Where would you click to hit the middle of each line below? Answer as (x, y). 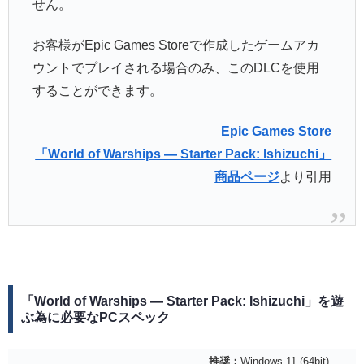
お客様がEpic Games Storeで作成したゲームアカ (175, 45)
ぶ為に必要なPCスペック (95, 317)
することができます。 (97, 91)
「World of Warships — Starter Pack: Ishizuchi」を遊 (182, 301)
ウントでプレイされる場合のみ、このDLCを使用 (175, 68)
